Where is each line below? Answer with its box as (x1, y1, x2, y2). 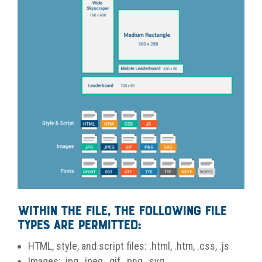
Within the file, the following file (18, 204, 226, 219)
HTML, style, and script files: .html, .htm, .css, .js (28, 239, 229, 252)
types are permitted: (18, 218, 140, 233)
